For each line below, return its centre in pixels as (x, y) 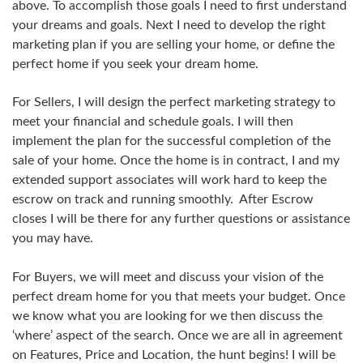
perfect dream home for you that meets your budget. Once (179, 297)
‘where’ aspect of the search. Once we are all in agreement (177, 336)
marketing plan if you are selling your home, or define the (173, 45)
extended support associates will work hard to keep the (169, 180)
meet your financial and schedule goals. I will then (153, 122)
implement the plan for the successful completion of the (171, 141)
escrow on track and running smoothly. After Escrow (163, 200)
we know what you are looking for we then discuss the (167, 316)
